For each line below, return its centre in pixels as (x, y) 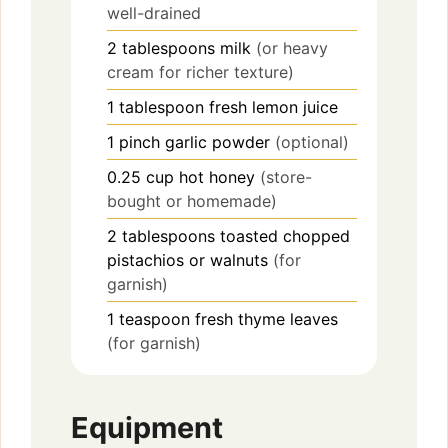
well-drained (154, 12)
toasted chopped (285, 235)
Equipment (147, 428)
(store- (286, 176)
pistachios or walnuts (187, 259)
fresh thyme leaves (266, 318)
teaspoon (154, 318)
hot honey (217, 176)
